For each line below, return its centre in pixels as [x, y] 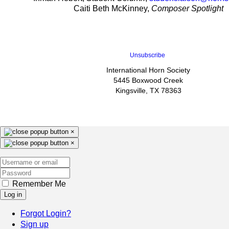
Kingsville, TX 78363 [148, 90]
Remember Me [38, 184]
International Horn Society [148, 70]
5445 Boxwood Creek [148, 80]
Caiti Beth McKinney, [112, 8]
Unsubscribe [147, 55]
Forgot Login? [46, 213]
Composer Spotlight [187, 8]
